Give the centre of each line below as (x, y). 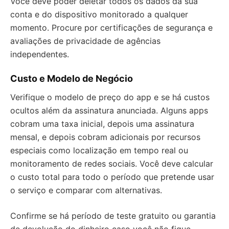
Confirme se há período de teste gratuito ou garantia (113, 216)
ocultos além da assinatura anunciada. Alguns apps (109, 111)
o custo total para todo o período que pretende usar (112, 177)
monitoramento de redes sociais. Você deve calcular (112, 164)
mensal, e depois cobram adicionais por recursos (105, 137)
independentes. (40, 54)
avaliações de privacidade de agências (85, 41)
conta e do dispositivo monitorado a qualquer (99, 15)
